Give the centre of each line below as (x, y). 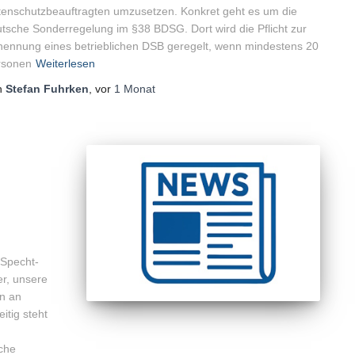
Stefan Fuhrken (47, 89)
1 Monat (135, 89)
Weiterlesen (65, 63)
